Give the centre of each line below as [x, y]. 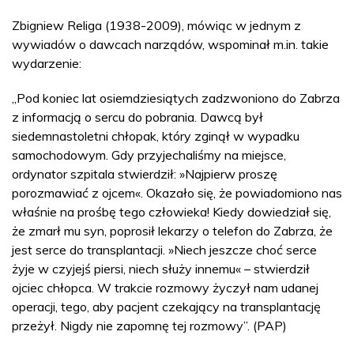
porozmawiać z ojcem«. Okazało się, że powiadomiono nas [177, 192]
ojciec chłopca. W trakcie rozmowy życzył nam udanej [165, 287]
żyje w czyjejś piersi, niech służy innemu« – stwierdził [161, 268]
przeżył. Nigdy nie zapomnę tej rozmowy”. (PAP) [149, 325]
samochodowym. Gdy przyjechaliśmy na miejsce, [149, 154]
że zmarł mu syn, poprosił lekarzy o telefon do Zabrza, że [172, 230]
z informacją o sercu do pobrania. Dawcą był [137, 117]
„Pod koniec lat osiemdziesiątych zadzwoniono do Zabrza [176, 98]
